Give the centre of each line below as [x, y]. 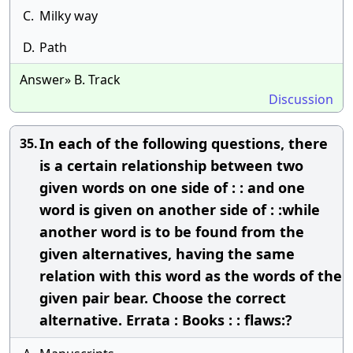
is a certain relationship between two [171, 165]
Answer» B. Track [70, 80]
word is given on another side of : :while [180, 210]
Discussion [301, 99]
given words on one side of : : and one [172, 188]
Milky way [69, 16]
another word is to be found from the [172, 232]
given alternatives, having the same [167, 254]
